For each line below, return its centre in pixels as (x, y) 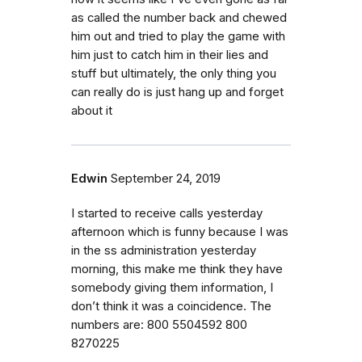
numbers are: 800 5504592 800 (159, 324)
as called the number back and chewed (179, 17)
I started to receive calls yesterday (167, 213)
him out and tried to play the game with (178, 36)
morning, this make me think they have (177, 269)
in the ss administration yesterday (164, 250)
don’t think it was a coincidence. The (171, 306)
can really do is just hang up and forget (177, 92)
